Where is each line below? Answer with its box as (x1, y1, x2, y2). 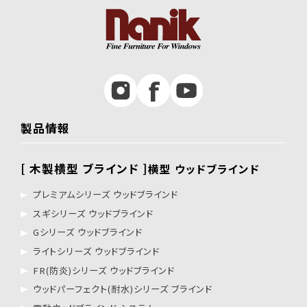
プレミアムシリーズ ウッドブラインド (32, 188, 178, 201)
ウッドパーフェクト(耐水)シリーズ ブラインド (32, 282, 212, 296)
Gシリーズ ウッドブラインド (32, 225, 143, 239)
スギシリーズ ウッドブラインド (32, 206, 153, 220)
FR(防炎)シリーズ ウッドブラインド (32, 263, 175, 277)
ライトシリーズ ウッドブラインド (32, 245, 160, 258)
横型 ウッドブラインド (147, 160, 260, 176)
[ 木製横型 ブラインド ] (20, 160, 148, 177)
